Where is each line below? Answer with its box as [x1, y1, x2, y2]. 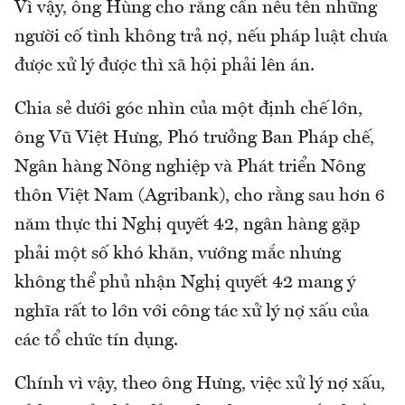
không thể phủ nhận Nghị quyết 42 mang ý [14, 274, 355, 293]
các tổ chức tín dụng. [14, 332, 178, 351]
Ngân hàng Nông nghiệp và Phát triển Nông [14, 158, 365, 177]
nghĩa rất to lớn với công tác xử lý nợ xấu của [14, 303, 369, 322]
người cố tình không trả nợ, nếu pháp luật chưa [14, 28, 388, 47]
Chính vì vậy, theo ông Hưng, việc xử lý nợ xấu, [14, 375, 385, 394]
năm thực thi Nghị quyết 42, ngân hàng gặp [14, 216, 360, 235]
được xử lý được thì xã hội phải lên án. [14, 57, 315, 76]
